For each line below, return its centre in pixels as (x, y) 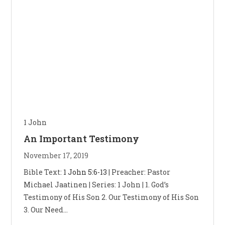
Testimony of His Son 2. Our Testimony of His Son (111, 197)
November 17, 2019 (56, 155)
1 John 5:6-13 (85, 172)
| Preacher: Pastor (139, 172)
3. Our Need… (46, 209)
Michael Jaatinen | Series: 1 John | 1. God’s (96, 184)
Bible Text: (44, 172)
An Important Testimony (82, 138)
